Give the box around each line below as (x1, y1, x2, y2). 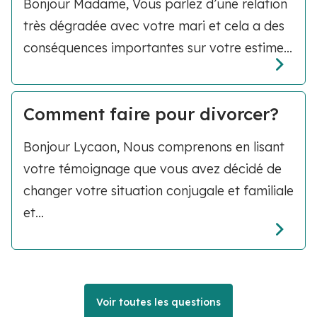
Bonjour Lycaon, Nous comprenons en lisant (23, 138, 284, 155)
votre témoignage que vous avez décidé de (23, 160, 282, 177)
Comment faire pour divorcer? (23, 103, 279, 125)
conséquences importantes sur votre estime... (23, 40, 292, 57)
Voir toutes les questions (96, 295, 221, 309)
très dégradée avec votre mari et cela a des (23, 18, 284, 35)
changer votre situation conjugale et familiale (23, 182, 294, 199)
